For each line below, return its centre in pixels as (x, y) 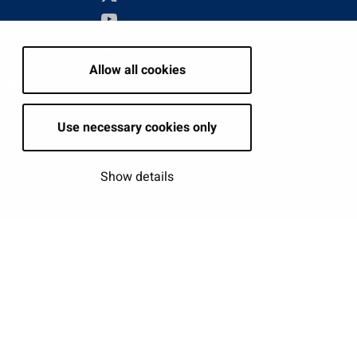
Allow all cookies (137, 70)
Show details (137, 177)
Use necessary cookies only (137, 127)
